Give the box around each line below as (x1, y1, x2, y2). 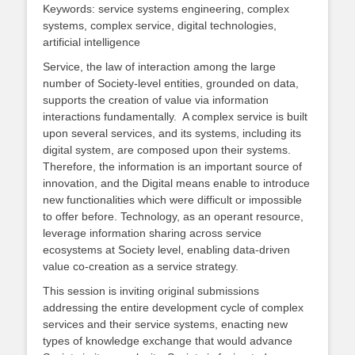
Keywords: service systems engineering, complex (43, 2, 289, 15)
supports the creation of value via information (43, 94, 269, 106)
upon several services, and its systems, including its (43, 127, 301, 139)
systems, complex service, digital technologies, (43, 19, 277, 32)
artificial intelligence (43, 36, 140, 48)
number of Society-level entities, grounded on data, (43, 77, 299, 90)
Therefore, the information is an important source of (43, 160, 302, 173)
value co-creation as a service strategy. (43, 260, 239, 273)
